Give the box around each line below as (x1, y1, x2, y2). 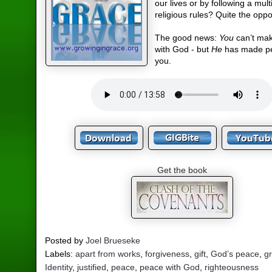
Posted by (45, 235, 86, 245)
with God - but (155, 44, 212, 55)
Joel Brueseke (86, 235, 141, 245)
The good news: (155, 33, 220, 43)
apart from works (75, 248, 141, 259)
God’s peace (211, 248, 260, 259)
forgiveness (145, 248, 190, 259)
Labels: (45, 248, 76, 259)
